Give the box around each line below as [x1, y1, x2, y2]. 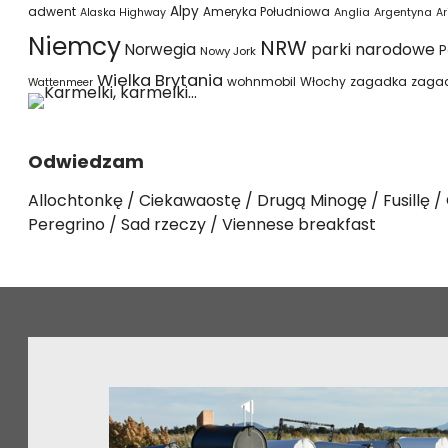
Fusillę [383, 189, 430, 212]
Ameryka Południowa [203, 4, 330, 20]
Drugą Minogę [257, 189, 367, 212]
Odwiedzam [28, 149, 144, 174]
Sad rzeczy [121, 213, 206, 236]
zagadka [350, 73, 407, 90]
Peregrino [28, 213, 105, 236]
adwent [28, 3, 76, 20]
